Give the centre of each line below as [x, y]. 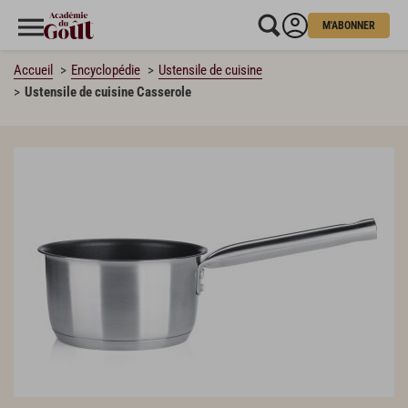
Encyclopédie [106, 70]
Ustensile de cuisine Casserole [108, 92]
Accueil [33, 70]
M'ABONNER [349, 25]
